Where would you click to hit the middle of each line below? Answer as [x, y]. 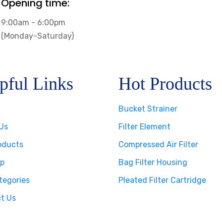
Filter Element [144, 126]
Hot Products [165, 83]
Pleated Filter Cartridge [162, 180]
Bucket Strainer [148, 109]
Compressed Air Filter [158, 144]
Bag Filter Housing [153, 162]
